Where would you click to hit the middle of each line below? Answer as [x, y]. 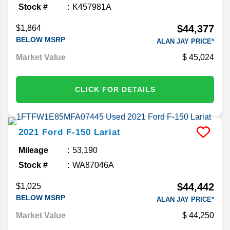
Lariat [107, 132]
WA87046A [93, 165]
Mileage [33, 150]
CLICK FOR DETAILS [115, 89]
